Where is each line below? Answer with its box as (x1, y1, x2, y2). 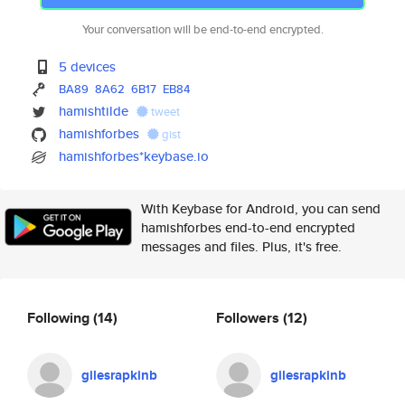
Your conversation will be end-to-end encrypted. (81, 21, 324, 38)
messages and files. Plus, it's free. (141, 237, 342, 256)
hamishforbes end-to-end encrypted (141, 218, 355, 237)
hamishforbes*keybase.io (59, 146, 210, 165)
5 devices (59, 57, 117, 76)
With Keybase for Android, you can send (141, 199, 381, 218)
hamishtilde (59, 101, 129, 120)
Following (27, 306, 93, 328)
